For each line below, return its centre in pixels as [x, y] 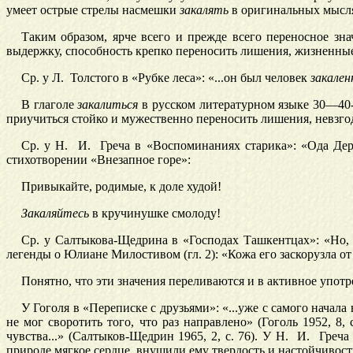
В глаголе [49, 105]
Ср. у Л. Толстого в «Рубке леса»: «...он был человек [165, 78]
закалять [204, 10]
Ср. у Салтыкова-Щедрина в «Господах [132, 240]
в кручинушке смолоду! [154, 214]
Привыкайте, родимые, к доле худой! [121, 187]
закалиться [108, 105]
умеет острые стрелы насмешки [93, 10]
